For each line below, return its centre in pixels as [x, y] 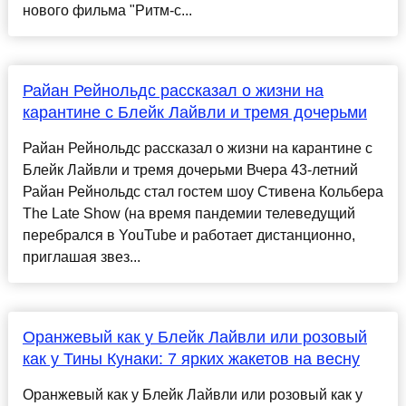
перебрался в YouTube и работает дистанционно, [188, 236]
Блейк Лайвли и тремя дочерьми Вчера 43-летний [190, 170]
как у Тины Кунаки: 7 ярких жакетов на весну [191, 359]
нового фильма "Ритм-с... [107, 11]
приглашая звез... [81, 257]
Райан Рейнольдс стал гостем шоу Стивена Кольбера [203, 192]
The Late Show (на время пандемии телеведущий [188, 214]
